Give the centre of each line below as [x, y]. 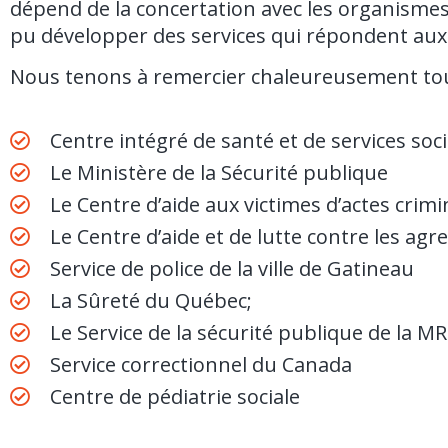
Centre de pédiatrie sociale [175, 396]
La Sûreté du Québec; [151, 300]
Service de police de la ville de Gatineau [232, 268]
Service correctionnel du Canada [201, 364]
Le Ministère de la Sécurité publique [219, 172]
